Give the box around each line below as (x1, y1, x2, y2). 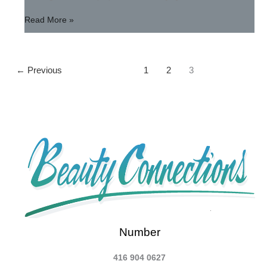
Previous (25, 66, 63, 76)
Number (119, 225, 160, 238)
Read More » (24, 15, 74, 25)
